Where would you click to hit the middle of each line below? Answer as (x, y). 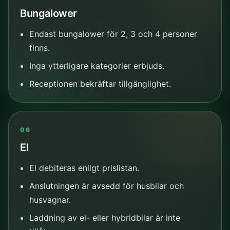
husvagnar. (50, 199)
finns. (39, 47)
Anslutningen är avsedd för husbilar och (106, 186)
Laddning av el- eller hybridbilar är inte (104, 217)
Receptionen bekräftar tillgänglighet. (100, 83)
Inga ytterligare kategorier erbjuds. (97, 65)
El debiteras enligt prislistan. (84, 168)
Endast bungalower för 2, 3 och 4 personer (113, 34)
